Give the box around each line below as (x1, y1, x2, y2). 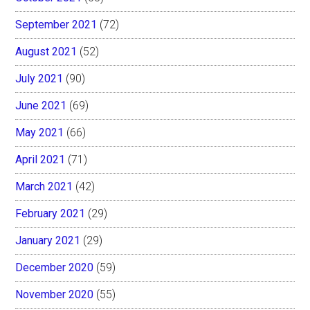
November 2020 (15, 287, 94, 301)
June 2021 (15, 98, 67, 112)
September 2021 (15, 17, 98, 31)
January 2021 (15, 233, 81, 247)
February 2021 (15, 206, 86, 220)
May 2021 (15, 125, 64, 139)
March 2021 (15, 179, 73, 193)
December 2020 (15, 260, 94, 274)
